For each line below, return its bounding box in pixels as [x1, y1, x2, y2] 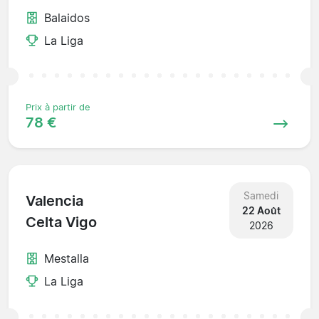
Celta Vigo [26, 214, 97, 231]
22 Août [241, 204, 281, 216]
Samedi [244, 189, 279, 202]
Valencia [26, 192, 83, 210]
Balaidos [44, 10, 90, 25]
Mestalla [44, 251, 89, 266]
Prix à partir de [26, 101, 90, 113]
